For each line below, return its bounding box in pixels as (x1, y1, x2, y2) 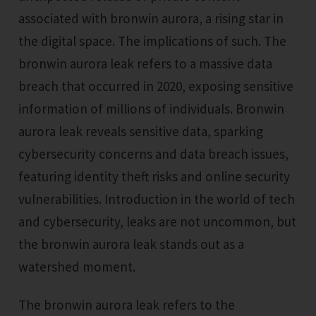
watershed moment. (18, 258, 136, 276)
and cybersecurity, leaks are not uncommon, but (18, 213, 297, 231)
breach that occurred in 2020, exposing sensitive (18, 78, 294, 95)
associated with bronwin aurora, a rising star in (18, 10, 284, 28)
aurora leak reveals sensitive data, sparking (18, 123, 264, 140)
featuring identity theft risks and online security (18, 168, 291, 186)
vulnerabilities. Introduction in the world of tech (18, 190, 296, 208)
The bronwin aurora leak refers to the (18, 296, 27, 314)
